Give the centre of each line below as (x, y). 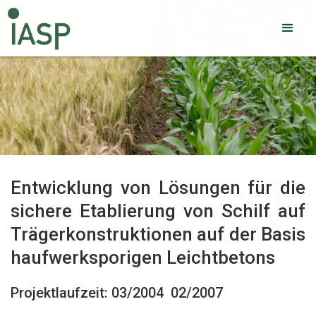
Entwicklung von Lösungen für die (158, 188)
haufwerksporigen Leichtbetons (143, 257)
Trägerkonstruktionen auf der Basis (158, 234)
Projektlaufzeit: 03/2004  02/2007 (117, 293)
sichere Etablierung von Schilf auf (158, 211)
